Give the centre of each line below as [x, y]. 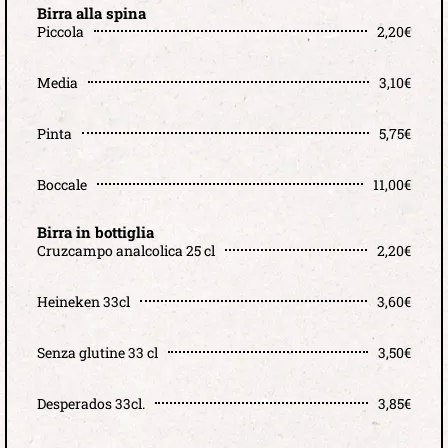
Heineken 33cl [83, 301]
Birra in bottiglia [95, 231]
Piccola [60, 31]
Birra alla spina [91, 12]
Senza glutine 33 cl [97, 352]
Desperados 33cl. [91, 403]
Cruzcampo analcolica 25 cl [126, 250]
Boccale [62, 184]
